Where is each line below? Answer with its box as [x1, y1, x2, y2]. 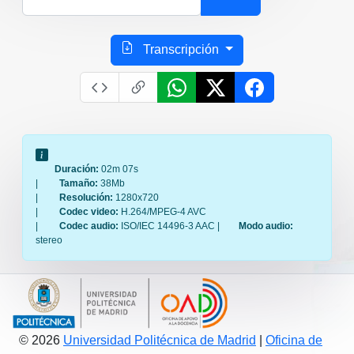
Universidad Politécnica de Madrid [63, 333, 256, 347]
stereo [36, 234, 62, 246]
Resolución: [59, 191, 115, 203]
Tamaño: [59, 177, 100, 189]
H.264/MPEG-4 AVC [121, 205, 206, 217]
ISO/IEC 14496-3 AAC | [121, 220, 220, 232]
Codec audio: [59, 220, 121, 232]
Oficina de [265, 333, 322, 347]
